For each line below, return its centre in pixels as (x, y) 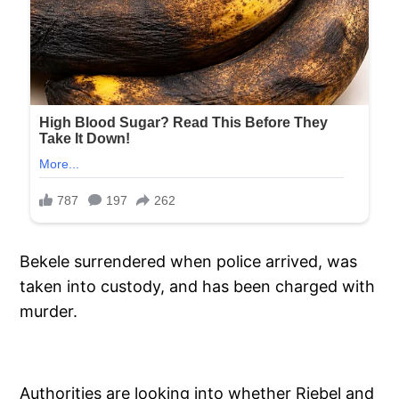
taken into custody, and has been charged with (198, 287)
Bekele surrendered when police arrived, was (189, 262)
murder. (49, 312)
